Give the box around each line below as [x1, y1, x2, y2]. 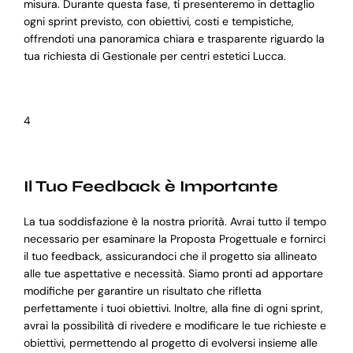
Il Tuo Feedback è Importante [23, 176, 278, 197]
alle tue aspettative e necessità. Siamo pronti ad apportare [23, 266, 323, 281]
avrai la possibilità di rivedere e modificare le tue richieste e [23, 318, 326, 333]
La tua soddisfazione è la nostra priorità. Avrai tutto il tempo [23, 214, 326, 229]
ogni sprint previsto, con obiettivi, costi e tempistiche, [23, 14, 294, 29]
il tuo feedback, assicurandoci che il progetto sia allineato [23, 249, 317, 264]
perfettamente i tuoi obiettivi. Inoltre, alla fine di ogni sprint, [23, 301, 323, 316]
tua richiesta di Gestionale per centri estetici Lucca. [23, 49, 286, 64]
